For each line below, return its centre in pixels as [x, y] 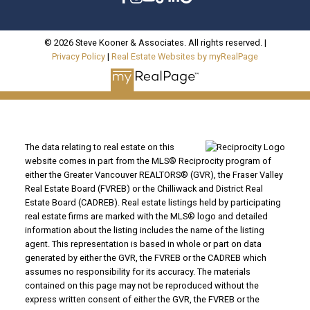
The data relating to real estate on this [99, 147]
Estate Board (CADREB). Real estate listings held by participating [153, 202]
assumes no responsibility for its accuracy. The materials [137, 271]
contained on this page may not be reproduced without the [142, 285]
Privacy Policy [79, 57]
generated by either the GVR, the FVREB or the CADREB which [145, 257]
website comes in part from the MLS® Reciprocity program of [148, 161]
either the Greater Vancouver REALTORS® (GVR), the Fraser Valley [154, 174]
